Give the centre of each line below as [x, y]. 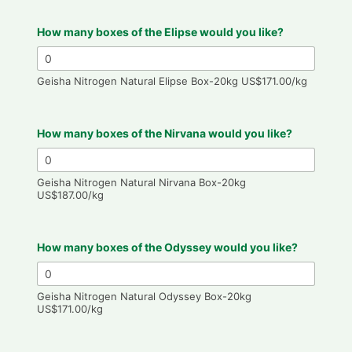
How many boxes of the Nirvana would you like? [164, 133]
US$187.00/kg [70, 194]
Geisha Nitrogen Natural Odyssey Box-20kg [144, 296]
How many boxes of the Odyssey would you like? [167, 247]
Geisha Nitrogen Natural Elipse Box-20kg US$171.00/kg [172, 81]
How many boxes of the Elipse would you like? [160, 31]
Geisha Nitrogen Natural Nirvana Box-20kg [141, 182]
